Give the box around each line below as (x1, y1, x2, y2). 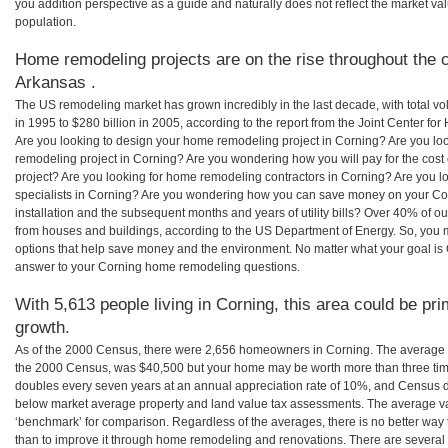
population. (15, 15, 76, 30)
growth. (15, 317, 70, 338)
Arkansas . (15, 72, 96, 93)
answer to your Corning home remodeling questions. (15, 260, 300, 275)
